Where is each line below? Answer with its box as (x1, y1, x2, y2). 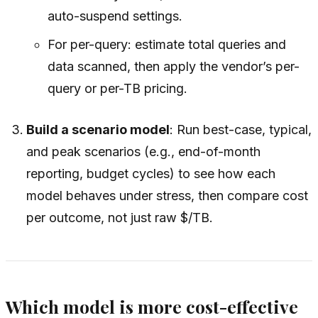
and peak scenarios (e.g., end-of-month (26, 143, 261, 159)
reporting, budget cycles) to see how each (26, 165, 276, 181)
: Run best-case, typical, (170, 121, 312, 137)
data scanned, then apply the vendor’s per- (47, 58, 300, 74)
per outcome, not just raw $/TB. (26, 209, 214, 225)
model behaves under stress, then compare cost (26, 187, 309, 203)
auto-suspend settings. (47, 8, 182, 23)
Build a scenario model (26, 121, 170, 137)
